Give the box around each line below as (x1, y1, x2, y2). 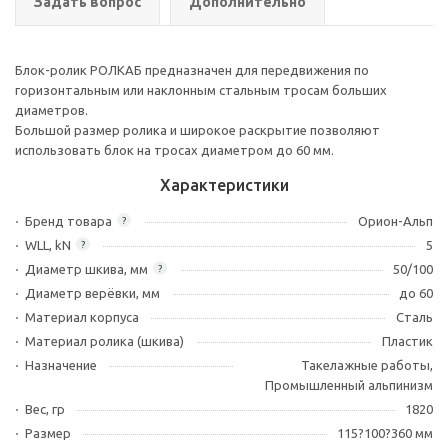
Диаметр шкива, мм (25, 262, 148, 276)
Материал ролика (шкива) (25, 334, 184, 348)
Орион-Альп (358, 214, 433, 228)
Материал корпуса (25, 310, 139, 324)
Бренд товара (25, 214, 112, 228)
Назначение (25, 358, 97, 372)
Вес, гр (25, 402, 65, 416)
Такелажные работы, (301, 358, 433, 372)
